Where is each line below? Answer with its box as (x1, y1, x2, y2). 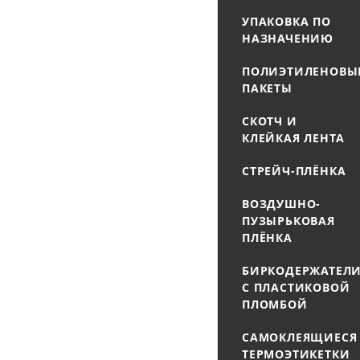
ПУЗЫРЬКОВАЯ (242, 213, 335, 228)
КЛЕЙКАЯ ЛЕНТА (242, 130, 345, 145)
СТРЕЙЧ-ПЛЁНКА (242, 163, 346, 178)
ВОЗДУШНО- (242, 196, 321, 211)
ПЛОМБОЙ (242, 297, 308, 312)
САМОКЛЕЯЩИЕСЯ (242, 329, 358, 345)
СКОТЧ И (242, 113, 297, 129)
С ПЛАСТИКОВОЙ (242, 280, 350, 295)
